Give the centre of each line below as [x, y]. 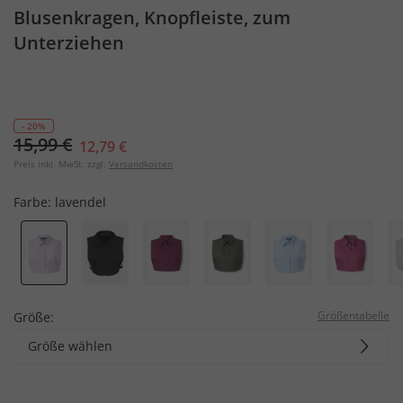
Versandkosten [141, 164]
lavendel [81, 202]
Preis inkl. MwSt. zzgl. [60, 164]
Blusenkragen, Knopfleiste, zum [152, 18]
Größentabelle [354, 315]
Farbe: [34, 202]
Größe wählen [70, 345]
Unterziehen [69, 43]
